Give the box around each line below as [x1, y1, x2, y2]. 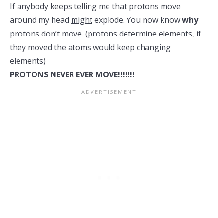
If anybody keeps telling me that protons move [10, 1, 181, 12]
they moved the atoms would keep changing [10, 42, 171, 53]
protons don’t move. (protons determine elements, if [10, 28, 201, 39]
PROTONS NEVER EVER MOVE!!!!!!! [10, 69, 135, 80]
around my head [10, 15, 71, 25]
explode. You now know [92, 15, 182, 25]
